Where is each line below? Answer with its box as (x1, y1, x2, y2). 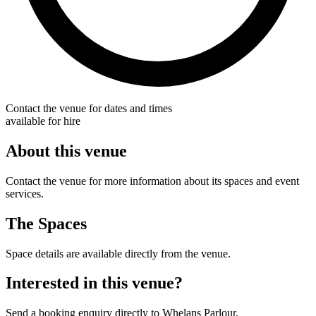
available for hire (6, 114, 80, 127)
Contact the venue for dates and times (6, 102, 172, 114)
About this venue (6, 141, 127, 160)
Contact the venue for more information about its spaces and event (6, 174, 299, 187)
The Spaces (6, 214, 87, 233)
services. (6, 187, 44, 200)
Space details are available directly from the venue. (6, 247, 231, 260)
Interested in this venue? (6, 274, 183, 293)
